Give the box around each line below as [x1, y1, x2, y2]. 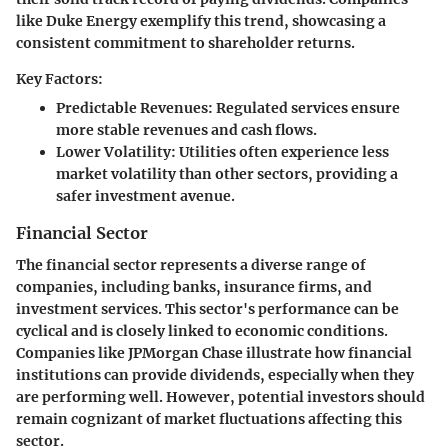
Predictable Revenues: [56, 98, 213, 117]
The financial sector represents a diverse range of [16, 255, 366, 274]
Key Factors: [16, 69, 103, 88]
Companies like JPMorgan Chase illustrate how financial [16, 343, 412, 362]
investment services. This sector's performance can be [16, 299, 399, 318]
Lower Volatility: [56, 142, 176, 161]
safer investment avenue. [56, 186, 235, 205]
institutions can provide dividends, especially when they [16, 365, 414, 384]
